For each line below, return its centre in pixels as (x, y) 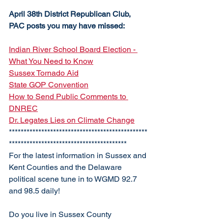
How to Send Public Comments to (69, 96)
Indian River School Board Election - (73, 49)
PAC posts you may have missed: (67, 26)
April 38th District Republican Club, (71, 14)
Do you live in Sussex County (61, 214)
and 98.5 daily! (34, 191)
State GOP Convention (49, 85)
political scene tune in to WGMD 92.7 (74, 179)
